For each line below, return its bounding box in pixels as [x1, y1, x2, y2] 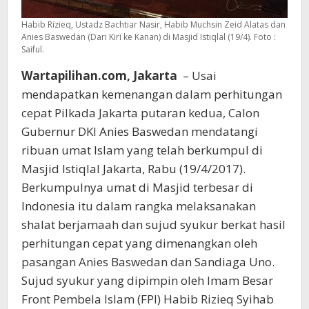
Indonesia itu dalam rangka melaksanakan [21, 198, 256, 215]
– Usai [177, 68, 217, 84]
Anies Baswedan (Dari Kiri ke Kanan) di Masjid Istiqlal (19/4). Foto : [21, 31, 276, 43]
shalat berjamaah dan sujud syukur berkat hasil [21, 217, 286, 233]
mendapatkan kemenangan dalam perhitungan [21, 86, 282, 103]
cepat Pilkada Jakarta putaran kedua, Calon [21, 105, 259, 121]
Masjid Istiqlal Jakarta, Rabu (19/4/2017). [21, 161, 246, 177]
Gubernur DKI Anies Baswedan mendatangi [21, 123, 258, 140]
